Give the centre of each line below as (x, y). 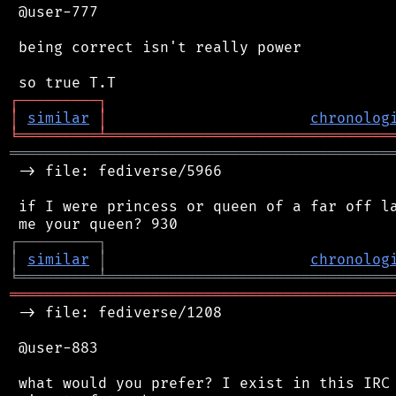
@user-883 (54, 348)
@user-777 (54, 12)
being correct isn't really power (156, 47)
